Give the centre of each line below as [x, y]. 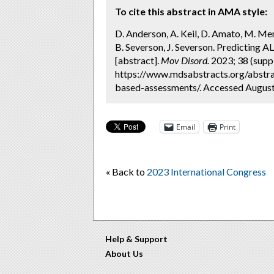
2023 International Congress [206, 172]
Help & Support [136, 239]
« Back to [126, 172]
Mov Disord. [185, 60]
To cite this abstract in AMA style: [191, 11]
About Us [124, 254]
